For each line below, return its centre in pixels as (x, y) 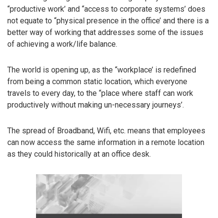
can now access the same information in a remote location (106, 142)
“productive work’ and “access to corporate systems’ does (106, 9)
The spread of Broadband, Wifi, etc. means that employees (106, 130)
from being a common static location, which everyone (97, 82)
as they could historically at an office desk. (79, 154)
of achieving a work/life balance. (62, 44)
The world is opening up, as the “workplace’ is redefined (102, 70)
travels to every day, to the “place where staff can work (100, 93)
